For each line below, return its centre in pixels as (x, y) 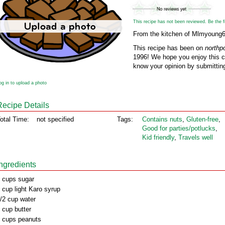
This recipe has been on (169, 48)
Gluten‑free (202, 119)
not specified (55, 119)
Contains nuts (162, 119)
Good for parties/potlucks (179, 128)
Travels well (196, 137)
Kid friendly (158, 137)
